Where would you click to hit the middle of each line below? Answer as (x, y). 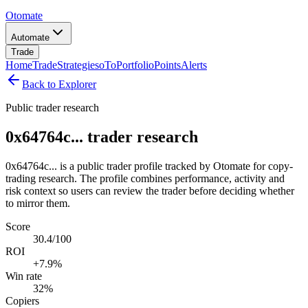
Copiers (22, 300)
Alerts (194, 65)
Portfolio (135, 65)
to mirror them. (38, 203)
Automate (30, 37)
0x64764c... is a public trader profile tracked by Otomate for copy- (149, 166)
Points (167, 65)
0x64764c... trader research (102, 136)
